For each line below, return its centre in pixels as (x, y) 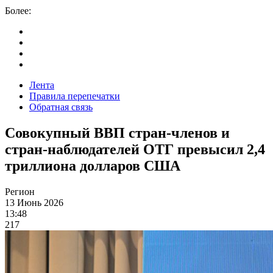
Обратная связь (61, 107)
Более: (18, 11)
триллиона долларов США (93, 165)
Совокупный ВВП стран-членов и (117, 133)
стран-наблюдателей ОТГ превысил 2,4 (135, 149)
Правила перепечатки (75, 96)
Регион (20, 191)
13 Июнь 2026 (34, 202)
